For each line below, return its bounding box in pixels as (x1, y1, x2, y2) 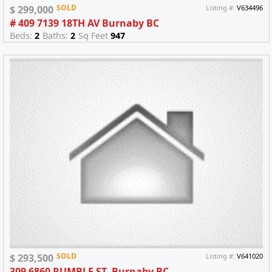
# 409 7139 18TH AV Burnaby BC (10, 16, 159, 30)
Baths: (42, 29, 70, 41)
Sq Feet (78, 29, 110, 41)
